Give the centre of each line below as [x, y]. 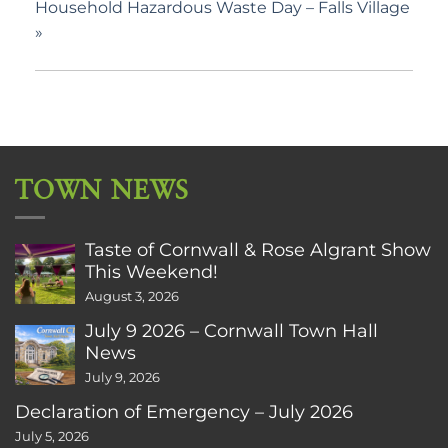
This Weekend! [151, 272]
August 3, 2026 [132, 297]
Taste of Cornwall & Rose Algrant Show [258, 250]
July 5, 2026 [52, 437]
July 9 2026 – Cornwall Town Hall [231, 331]
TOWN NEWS [102, 190]
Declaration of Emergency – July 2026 [184, 412]
